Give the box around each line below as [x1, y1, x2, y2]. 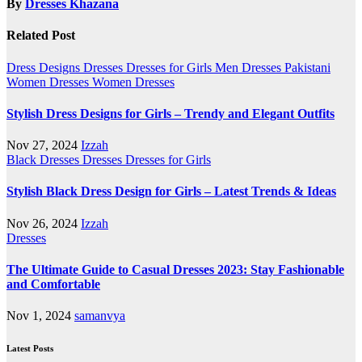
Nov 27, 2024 [6, 138, 81, 153]
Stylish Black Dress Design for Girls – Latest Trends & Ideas [6, 184, 336, 199]
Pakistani [284, 60, 330, 74]
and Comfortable [6, 276, 100, 291]
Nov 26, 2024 [6, 216, 81, 230]
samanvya [74, 309, 125, 323]
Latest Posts [6, 343, 53, 354]
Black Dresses [6, 153, 82, 167]
